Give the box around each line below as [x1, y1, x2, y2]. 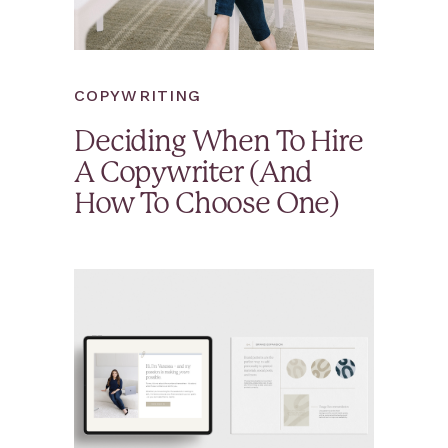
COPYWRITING [74, 86, 202, 105]
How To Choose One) [74, 191, 340, 219]
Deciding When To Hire [74, 129, 363, 157]
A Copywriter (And [74, 160, 313, 188]
